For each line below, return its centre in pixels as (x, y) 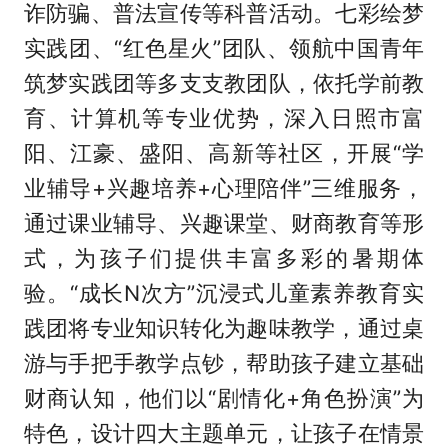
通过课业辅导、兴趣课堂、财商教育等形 (224, 223)
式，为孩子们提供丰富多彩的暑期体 (224, 258)
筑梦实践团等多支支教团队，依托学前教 (224, 83)
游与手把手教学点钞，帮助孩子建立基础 (224, 363)
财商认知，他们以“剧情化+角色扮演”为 (224, 398)
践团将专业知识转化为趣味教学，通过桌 (224, 328)
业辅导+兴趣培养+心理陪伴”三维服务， (224, 188)
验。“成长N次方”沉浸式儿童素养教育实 (224, 293)
